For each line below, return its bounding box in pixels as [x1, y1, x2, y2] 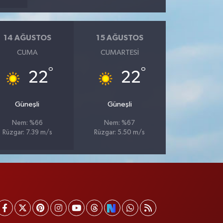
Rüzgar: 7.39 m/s [2, 129, 52, 136]
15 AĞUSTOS [96, 34, 143, 42]
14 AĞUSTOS [3, 34, 51, 42]
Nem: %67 [104, 119, 135, 126]
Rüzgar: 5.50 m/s [94, 129, 145, 136]
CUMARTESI [100, 48, 139, 56]
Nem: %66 [11, 119, 43, 126]
